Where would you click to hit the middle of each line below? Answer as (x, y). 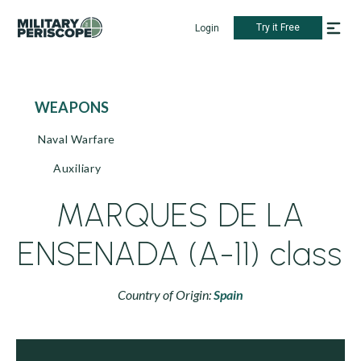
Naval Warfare (77, 139)
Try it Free (278, 27)
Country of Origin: (166, 295)
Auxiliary (77, 168)
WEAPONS (80, 107)
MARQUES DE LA (180, 215)
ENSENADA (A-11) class (180, 254)
